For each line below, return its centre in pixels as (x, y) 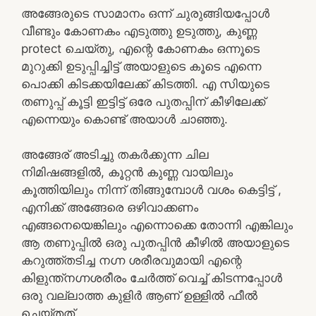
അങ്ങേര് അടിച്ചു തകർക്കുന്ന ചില (115, 154)
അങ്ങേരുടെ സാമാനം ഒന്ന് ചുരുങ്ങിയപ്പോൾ (145, 13)
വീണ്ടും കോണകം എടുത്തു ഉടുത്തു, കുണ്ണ (139, 31)
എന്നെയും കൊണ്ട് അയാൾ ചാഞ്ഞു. (124, 119)
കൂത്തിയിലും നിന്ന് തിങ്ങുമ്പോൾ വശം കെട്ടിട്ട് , (151, 190)
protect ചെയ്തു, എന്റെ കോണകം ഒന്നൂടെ (140, 48)
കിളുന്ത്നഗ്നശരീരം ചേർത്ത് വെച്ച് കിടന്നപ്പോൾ (152, 278)
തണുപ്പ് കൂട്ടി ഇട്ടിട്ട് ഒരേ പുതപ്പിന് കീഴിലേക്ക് (143, 101)
